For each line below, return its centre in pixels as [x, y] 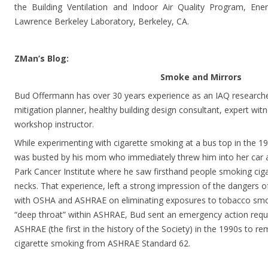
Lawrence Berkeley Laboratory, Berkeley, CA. [102, 22]
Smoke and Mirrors [201, 77]
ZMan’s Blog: [42, 59]
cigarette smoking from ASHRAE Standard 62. [102, 243]
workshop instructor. [54, 124]
